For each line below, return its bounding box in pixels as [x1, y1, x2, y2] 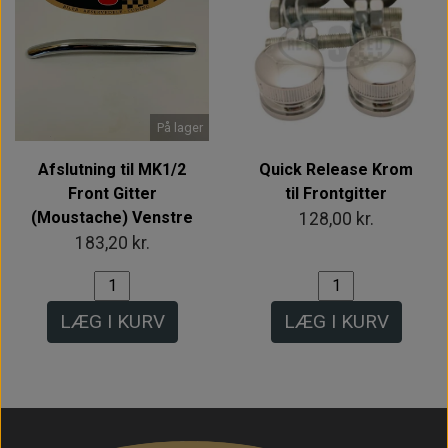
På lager [156, 120, 203, 136]
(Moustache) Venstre [31, 207, 193, 227]
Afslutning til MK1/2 [38, 159, 186, 179]
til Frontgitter [285, 183, 387, 203]
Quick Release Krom [259, 159, 413, 179]
